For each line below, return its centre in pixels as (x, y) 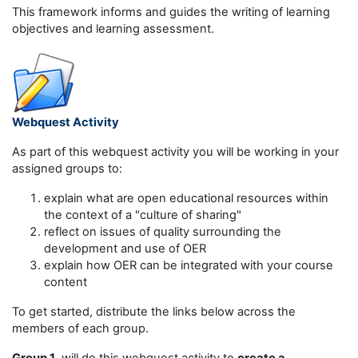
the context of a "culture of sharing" (143, 215)
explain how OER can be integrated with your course (189, 266)
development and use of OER (125, 249)
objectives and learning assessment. (113, 29)
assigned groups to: (67, 169)
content (66, 282)
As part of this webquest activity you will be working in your (175, 152)
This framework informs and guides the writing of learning (171, 12)
